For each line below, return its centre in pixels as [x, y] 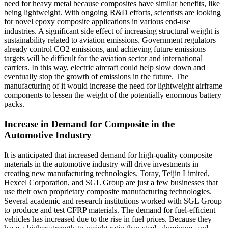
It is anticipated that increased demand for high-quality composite [108, 155]
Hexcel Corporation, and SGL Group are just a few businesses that [111, 182]
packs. [14, 104]
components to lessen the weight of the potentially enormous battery [113, 95]
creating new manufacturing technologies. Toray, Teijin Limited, [107, 173]
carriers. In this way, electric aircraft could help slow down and [105, 68]
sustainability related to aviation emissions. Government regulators [110, 40]
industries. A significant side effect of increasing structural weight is [112, 31]
